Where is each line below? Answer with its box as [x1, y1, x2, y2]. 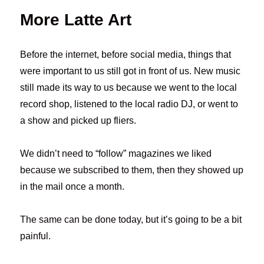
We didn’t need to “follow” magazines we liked [20, 148, 212, 159]
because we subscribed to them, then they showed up [20, 165, 244, 176]
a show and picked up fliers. [20, 115, 137, 126]
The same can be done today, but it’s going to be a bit [20, 214, 242, 225]
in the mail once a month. [20, 181, 125, 192]
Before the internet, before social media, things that [20, 49, 232, 60]
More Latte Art [20, 11, 132, 29]
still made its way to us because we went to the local [20, 82, 237, 93]
